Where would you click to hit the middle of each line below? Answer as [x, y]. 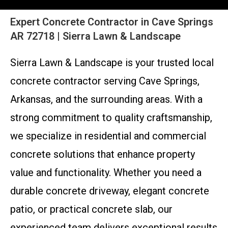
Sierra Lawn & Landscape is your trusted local [112, 63]
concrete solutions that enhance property [103, 154]
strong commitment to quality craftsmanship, [111, 118]
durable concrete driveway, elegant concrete [110, 191]
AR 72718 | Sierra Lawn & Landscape [95, 36]
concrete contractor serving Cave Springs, [105, 81]
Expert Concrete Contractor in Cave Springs [112, 22]
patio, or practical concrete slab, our [91, 209]
